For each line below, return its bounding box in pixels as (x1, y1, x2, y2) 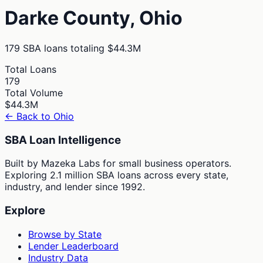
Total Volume (5, 86, 63, 99)
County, (59, 6, 139, 30)
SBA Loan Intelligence (5, 133, 121, 147)
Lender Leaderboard (28, 240, 119, 252)
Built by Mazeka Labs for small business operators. (5, 157, 231, 170)
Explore (5, 204, 45, 218)
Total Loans (5, 63, 56, 75)
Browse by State (28, 228, 102, 240)
